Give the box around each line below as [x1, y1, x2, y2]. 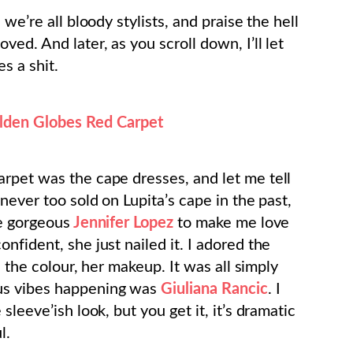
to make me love [173, 215, 290, 232]
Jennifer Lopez [69, 215, 174, 232]
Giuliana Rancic [161, 281, 268, 298]
